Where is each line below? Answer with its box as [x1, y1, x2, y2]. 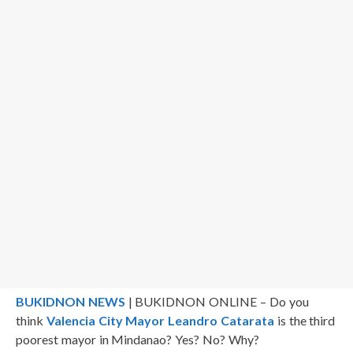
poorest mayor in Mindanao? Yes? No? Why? [16, 331, 259, 347]
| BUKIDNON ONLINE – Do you [124, 293, 309, 309]
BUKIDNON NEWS [16, 293, 125, 309]
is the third [274, 312, 336, 328]
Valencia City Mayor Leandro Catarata [46, 312, 275, 328]
